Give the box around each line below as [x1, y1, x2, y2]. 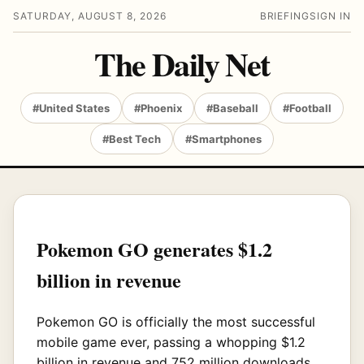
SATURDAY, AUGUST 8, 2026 [13, 10, 167, 22]
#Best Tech [102, 132, 161, 145]
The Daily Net [94, 40, 270, 88]
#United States [32, 102, 110, 115]
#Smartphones [185, 132, 262, 145]
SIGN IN [310, 10, 351, 22]
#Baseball [206, 102, 258, 115]
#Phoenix [134, 102, 182, 115]
